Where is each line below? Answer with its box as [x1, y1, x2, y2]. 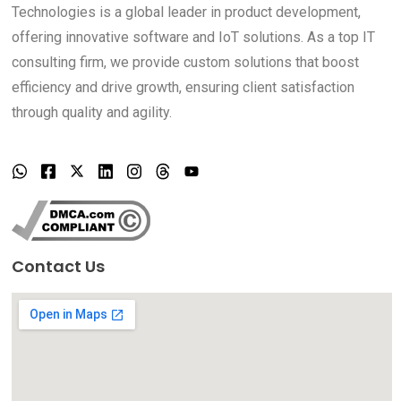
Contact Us [12, 254, 105, 277]
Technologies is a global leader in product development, [12, 3, 361, 21]
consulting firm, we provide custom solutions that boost [12, 53, 359, 71]
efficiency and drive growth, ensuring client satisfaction [12, 78, 354, 96]
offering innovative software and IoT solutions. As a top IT [12, 28, 375, 46]
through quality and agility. [12, 103, 172, 121]
